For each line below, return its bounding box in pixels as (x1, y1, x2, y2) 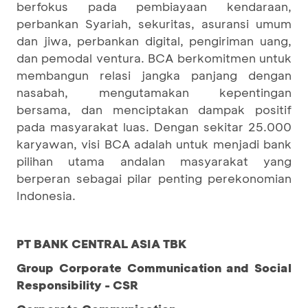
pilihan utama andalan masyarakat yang (16, 153, 291, 168)
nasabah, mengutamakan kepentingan (16, 84, 291, 100)
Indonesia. (16, 187, 76, 203)
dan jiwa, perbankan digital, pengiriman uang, (16, 32, 291, 48)
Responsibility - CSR (16, 276, 138, 292)
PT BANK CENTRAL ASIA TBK (16, 235, 187, 251)
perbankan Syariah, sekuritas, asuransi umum (16, 15, 291, 31)
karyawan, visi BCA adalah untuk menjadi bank (16, 135, 291, 151)
